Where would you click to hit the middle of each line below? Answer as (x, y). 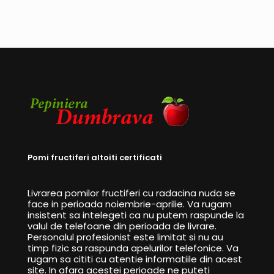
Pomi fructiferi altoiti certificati (95, 158)
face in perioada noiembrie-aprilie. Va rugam (130, 204)
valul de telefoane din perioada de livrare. (122, 226)
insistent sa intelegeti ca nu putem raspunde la (136, 215)
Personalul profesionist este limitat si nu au (125, 237)
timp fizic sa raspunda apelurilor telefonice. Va (133, 248)
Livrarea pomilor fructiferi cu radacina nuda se (131, 193)
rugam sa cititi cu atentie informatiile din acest (135, 259)
